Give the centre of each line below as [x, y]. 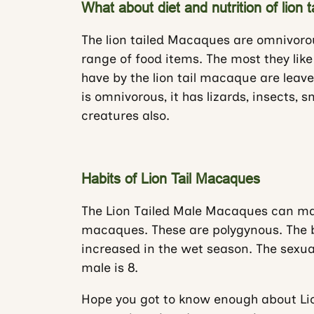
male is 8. [109, 268]
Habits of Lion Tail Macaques [170, 178]
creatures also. [125, 116]
